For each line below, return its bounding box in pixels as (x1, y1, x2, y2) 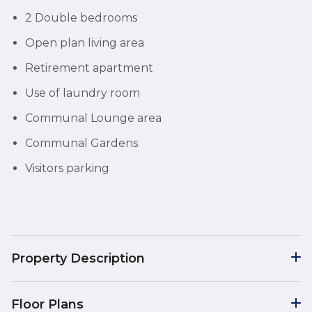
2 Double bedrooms (25, 10, 137, 24)
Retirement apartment (25, 61, 153, 75)
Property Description (11, 250, 145, 266)
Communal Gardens (25, 136, 138, 150)
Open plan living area (25, 36, 144, 49)
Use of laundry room (25, 86, 140, 100)
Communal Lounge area (25, 111, 162, 125)
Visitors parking (25, 161, 109, 175)
